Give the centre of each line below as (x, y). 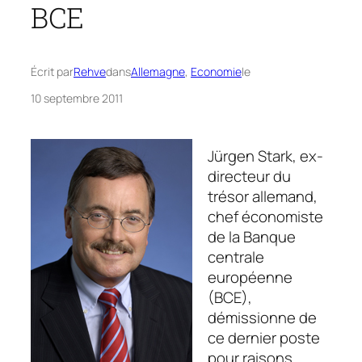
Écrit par (52, 72)
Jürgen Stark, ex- (265, 156)
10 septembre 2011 (77, 99)
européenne (250, 278)
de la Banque (251, 237)
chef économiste (265, 217)
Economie (216, 72)
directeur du (249, 177)
